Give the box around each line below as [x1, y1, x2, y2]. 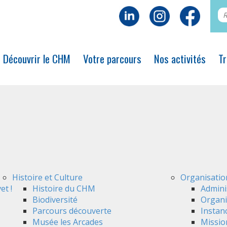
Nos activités [154, 51, 206, 66]
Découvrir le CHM [3, 51, 70, 66]
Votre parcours [83, 51, 141, 66]
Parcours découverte [32, 205, 111, 216]
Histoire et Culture [12, 172, 83, 183]
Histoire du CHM [32, 183, 95, 194]
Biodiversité [32, 194, 78, 205]
